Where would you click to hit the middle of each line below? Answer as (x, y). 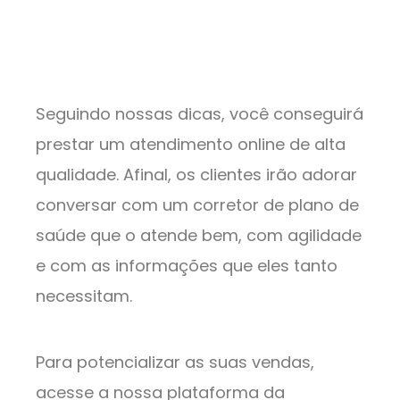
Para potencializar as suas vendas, (175, 362)
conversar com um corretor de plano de (197, 204)
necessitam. (86, 296)
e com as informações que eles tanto (187, 265)
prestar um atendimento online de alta (191, 144)
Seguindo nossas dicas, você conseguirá (200, 113)
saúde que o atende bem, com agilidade (199, 235)
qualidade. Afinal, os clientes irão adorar (196, 174)
